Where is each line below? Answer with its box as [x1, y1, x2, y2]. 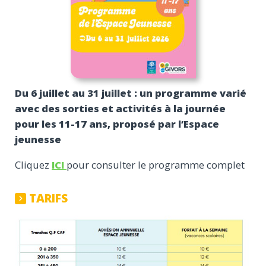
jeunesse [15, 132, 61, 147]
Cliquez [15, 157, 52, 172]
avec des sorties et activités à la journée [15, 102, 226, 116]
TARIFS [29, 189, 71, 206]
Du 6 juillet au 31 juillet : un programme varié [15, 86, 246, 100]
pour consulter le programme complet [66, 157, 245, 172]
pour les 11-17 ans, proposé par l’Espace [15, 117, 219, 131]
